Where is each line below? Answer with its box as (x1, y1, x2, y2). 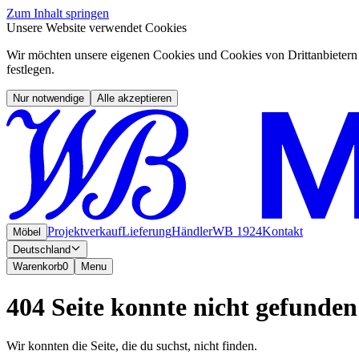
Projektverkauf (47, 224, 122, 238)
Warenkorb (13, 260, 63, 273)
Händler (171, 224, 212, 238)
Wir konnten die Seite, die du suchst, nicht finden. (6, 339, 257, 353)
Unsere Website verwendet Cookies (6, 21, 187, 34)
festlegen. (6, 63, 54, 76)
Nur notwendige (13, 92, 84, 104)
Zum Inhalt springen (6, 6, 109, 20)
